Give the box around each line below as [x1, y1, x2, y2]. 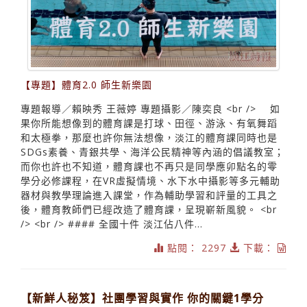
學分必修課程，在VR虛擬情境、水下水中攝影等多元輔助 [21, 174, 280, 188]
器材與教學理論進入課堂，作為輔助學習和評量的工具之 [21, 188, 278, 202]
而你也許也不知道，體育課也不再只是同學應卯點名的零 [21, 160, 278, 173]
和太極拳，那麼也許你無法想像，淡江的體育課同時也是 [21, 131, 278, 145]
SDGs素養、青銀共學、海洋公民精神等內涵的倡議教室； [21, 145, 284, 159]
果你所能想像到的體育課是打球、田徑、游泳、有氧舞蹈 [21, 116, 278, 130]
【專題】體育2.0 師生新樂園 [21, 78, 152, 92]
